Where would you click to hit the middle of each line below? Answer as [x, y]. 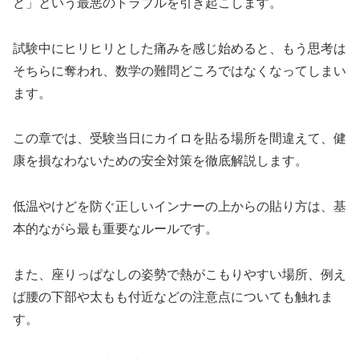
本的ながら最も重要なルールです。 [115, 229]
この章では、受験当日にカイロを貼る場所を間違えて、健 [179, 139]
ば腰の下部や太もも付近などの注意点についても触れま [173, 296]
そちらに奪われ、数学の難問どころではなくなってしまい [179, 71]
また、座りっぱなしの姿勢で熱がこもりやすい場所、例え [179, 274]
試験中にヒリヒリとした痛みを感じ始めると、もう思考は [179, 48]
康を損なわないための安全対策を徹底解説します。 [160, 161]
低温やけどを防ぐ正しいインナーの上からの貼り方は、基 [179, 207]
